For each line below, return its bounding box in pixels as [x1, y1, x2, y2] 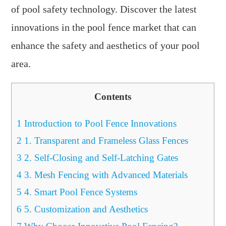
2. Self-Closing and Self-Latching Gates [22, 152, 179, 163]
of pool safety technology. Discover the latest [11, 3, 197, 15]
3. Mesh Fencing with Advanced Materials [22, 169, 188, 180]
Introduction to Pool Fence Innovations [22, 118, 177, 129]
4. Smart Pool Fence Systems [22, 186, 138, 197]
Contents [94, 91, 132, 102]
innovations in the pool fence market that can [11, 21, 197, 33]
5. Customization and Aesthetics [22, 203, 148, 214]
